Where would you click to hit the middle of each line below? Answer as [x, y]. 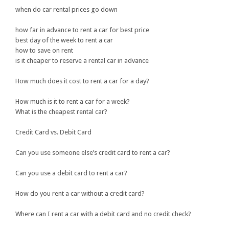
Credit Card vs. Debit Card [53, 132]
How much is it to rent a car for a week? [73, 102]
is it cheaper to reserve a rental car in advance [82, 61]
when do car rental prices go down [66, 10]
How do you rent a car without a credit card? [80, 194]
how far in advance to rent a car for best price [82, 30]
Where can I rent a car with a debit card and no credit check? [103, 214]
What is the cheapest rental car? [61, 112]
